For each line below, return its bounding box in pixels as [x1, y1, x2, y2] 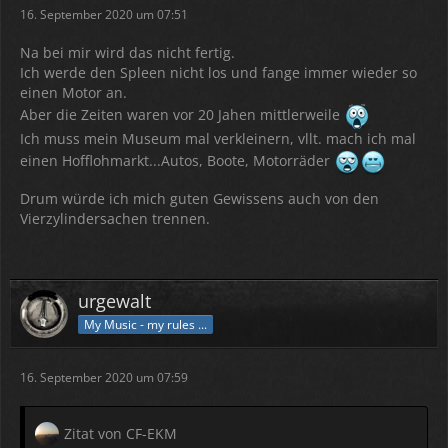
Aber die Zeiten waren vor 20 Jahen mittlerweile [20, 104, 344, 124]
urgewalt [78, 289, 151, 313]
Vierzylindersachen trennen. [20, 209, 210, 228]
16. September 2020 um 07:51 [20, 6, 188, 23]
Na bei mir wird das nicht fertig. [20, 43, 235, 62]
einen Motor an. [20, 83, 127, 102]
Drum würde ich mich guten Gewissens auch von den [20, 189, 379, 208]
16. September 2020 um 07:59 [20, 369, 188, 386]
